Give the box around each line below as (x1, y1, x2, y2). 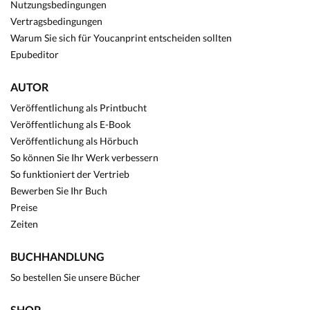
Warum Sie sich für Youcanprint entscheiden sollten (10, 31, 232, 44)
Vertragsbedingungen (10, 15, 102, 27)
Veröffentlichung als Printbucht (10, 101, 147, 113)
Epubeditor (10, 48, 59, 60)
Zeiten (10, 217, 38, 230)
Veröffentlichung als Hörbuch (10, 134, 138, 147)
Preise (10, 201, 37, 213)
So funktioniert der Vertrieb (10, 167, 129, 180)
